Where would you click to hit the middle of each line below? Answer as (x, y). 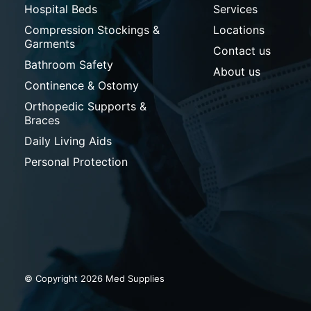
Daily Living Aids (68, 141)
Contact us (242, 51)
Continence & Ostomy (82, 86)
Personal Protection (76, 162)
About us (237, 72)
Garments (50, 44)
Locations (239, 30)
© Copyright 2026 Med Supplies (94, 278)
